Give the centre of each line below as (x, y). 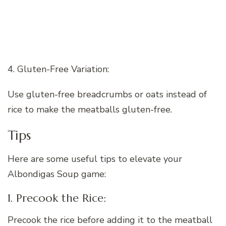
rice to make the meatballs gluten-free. (90, 109)
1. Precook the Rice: (57, 198)
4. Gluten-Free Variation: (58, 69)
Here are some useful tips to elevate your (95, 159)
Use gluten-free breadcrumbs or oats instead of (107, 94)
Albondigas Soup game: (57, 174)
